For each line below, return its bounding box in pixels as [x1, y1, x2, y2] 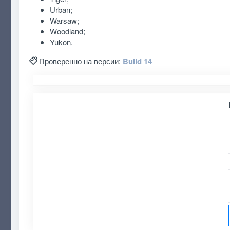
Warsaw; [49, 14, 79, 26]
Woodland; [49, 25, 85, 36]
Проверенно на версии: [39, 55, 123, 66]
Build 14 [122, 55, 152, 67]
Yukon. [49, 36, 73, 47]
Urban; [49, 4, 72, 15]
